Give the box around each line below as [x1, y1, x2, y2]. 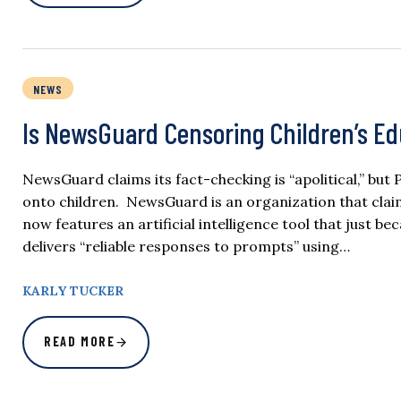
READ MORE [44, 334, 115, 350]
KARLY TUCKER [22, 283, 124, 300]
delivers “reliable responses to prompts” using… [22, 237, 350, 256]
